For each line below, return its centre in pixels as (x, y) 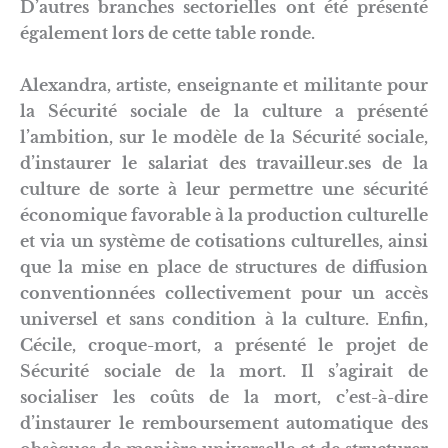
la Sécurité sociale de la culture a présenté (224, 110)
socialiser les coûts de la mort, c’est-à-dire (224, 396)
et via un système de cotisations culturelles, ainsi (224, 240)
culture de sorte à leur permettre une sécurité (224, 188)
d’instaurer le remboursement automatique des (224, 422)
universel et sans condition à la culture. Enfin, (224, 318)
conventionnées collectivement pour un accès (224, 292)
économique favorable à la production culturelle (224, 214)
